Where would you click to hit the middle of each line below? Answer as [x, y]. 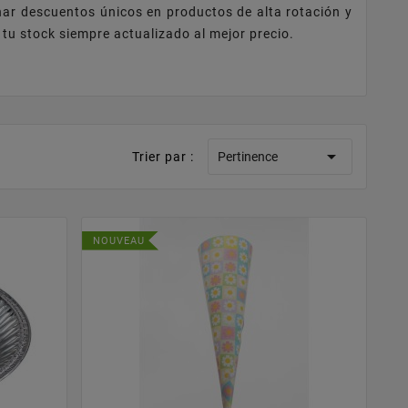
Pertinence [248, 156]
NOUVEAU [119, 240]
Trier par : [163, 156]
